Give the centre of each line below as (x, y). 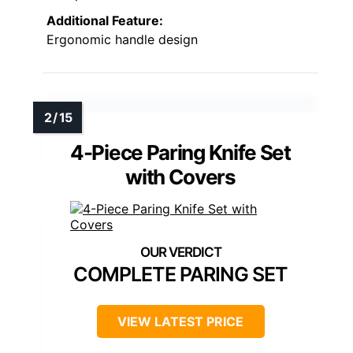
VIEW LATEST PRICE (180, 322)
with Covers (180, 177)
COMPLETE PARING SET (180, 275)
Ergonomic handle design (122, 40)
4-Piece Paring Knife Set (180, 153)
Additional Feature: (105, 21)
